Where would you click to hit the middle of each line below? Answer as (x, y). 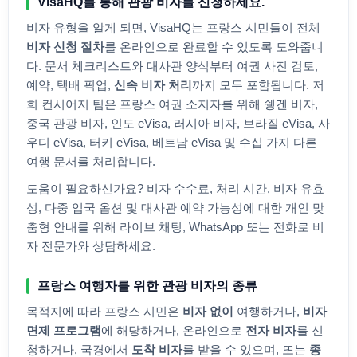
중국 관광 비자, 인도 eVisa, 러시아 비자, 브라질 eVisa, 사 (178, 124)
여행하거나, (268, 312)
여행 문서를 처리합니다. (91, 162)
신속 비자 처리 (153, 85)
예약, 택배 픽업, (70, 85)
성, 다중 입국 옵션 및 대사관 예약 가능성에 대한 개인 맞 (175, 208)
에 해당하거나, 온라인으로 (173, 331)
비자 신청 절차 (65, 47)
